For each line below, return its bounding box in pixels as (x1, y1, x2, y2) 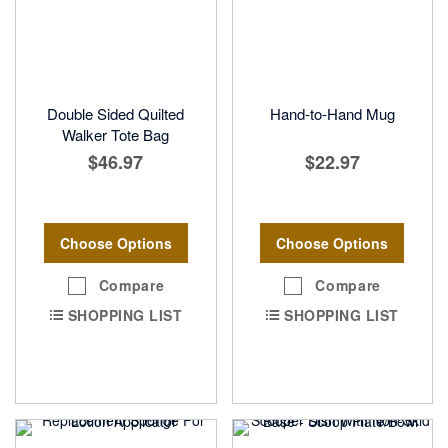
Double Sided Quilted (47, 103, 185, 125)
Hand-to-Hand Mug (269, 103, 395, 125)
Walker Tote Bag (62, 124, 170, 146)
